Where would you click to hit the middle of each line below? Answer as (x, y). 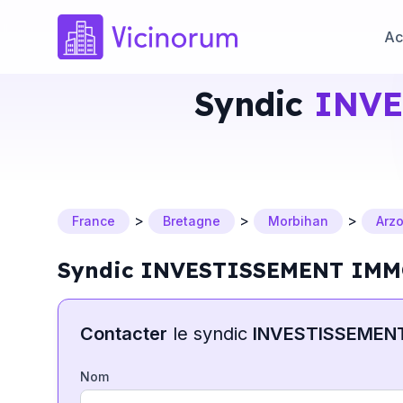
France (94, 221)
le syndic (210, 334)
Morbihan (298, 221)
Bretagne (192, 221)
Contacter (124, 334)
